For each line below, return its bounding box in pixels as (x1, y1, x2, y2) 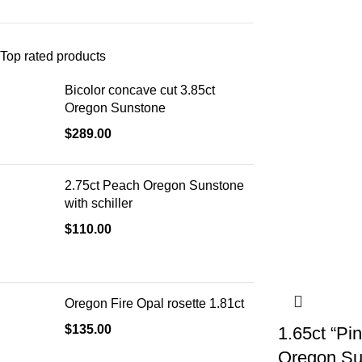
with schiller (65, 196, 133, 210)
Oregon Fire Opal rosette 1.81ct (65, 297, 244, 311)
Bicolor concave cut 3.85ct (65, 83, 215, 97)
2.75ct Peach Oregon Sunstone (65, 178, 244, 192)
